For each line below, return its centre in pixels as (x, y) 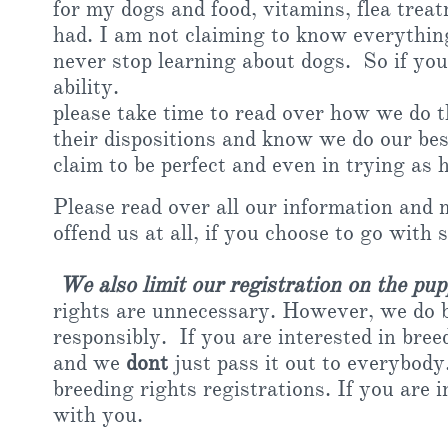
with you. (98, 414)
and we (89, 362)
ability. (86, 86)
